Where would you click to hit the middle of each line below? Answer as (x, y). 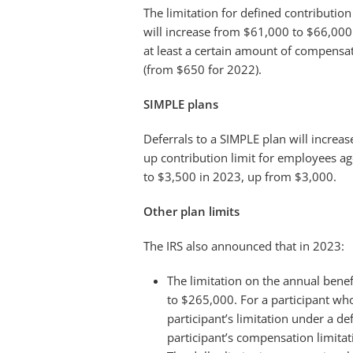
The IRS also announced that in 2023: (244, 246)
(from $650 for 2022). (203, 69)
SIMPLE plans (181, 104)
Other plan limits (191, 211)
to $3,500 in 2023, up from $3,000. (240, 176)
